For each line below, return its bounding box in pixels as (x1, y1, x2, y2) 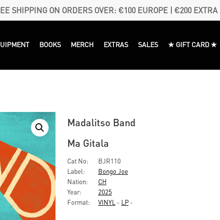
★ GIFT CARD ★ (168, 39, 218, 49)
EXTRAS (104, 39, 129, 49)
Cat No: (67, 157, 88, 165)
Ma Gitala (67, 137, 109, 149)
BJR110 (96, 157, 121, 165)
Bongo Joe (98, 167, 128, 175)
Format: (67, 198, 90, 206)
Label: (67, 167, 85, 175)
